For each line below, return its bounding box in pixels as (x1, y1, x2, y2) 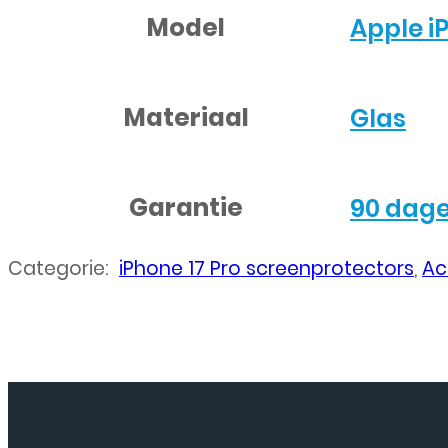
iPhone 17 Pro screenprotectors (119, 255, 414, 283)
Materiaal (123, 100, 249, 136)
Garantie (129, 190, 243, 226)
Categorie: (8, 255, 119, 283)
